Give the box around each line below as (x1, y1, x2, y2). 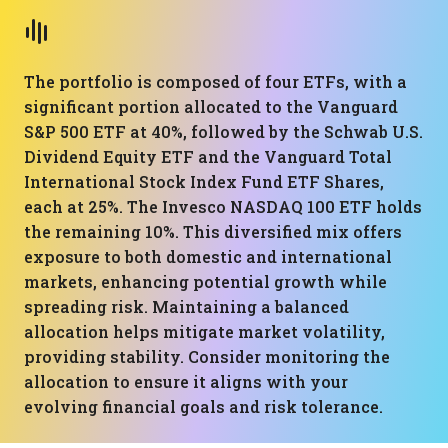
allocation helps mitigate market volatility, (24, 321, 385, 342)
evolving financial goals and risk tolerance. (24, 396, 383, 417)
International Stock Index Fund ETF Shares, (24, 171, 384, 192)
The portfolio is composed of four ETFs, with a (24, 71, 407, 92)
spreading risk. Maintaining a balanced (24, 296, 349, 317)
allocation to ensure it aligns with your (24, 371, 348, 392)
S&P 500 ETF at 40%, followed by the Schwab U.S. (24, 121, 423, 142)
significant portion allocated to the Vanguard (24, 96, 398, 117)
